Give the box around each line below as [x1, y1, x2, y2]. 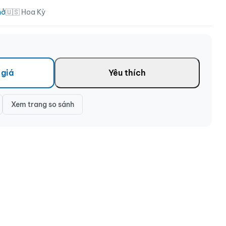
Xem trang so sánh [11, 100, 74, 109]
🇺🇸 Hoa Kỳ [6, 8, 45, 17]
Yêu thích [108, 68, 146, 78]
